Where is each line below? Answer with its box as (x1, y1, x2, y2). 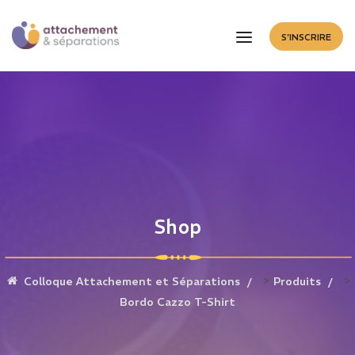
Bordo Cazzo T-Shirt (120, 295, 235, 309)
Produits (273, 274, 321, 288)
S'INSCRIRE (281, 32, 331, 43)
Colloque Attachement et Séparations (23, 274, 240, 288)
